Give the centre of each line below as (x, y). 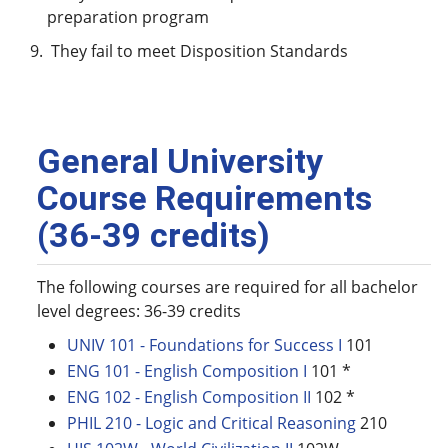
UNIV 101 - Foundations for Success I (204, 345)
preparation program (128, 17)
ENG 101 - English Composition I (187, 371)
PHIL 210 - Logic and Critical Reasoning (211, 423)
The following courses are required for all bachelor (227, 287)
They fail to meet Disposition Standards (197, 51)
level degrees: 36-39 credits (139, 311)
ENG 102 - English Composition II (189, 397)
